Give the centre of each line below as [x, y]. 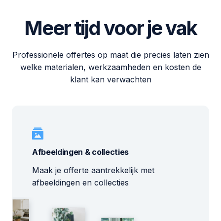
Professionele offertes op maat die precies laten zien [110, 55]
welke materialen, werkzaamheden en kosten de [110, 67]
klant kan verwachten [110, 79]
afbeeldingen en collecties [80, 183]
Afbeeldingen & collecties [80, 152]
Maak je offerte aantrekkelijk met [93, 170]
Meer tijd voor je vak [110, 28]
